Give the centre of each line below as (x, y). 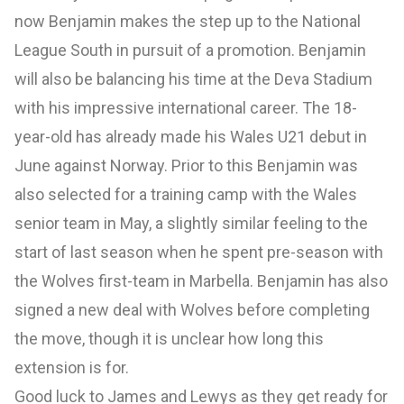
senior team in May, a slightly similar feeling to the (191, 223)
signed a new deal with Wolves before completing (192, 309)
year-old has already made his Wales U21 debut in (191, 136)
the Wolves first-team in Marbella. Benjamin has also (201, 280)
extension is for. (72, 367)
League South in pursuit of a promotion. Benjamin (190, 50)
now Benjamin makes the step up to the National (188, 21)
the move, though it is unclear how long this (169, 338)
